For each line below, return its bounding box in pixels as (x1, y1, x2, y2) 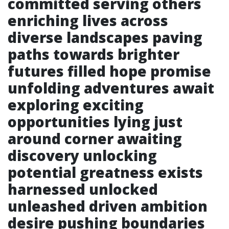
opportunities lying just (8, 112, 182, 131)
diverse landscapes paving (8, 28, 202, 47)
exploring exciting (8, 95, 144, 114)
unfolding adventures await (8, 78, 214, 98)
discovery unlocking (8, 146, 157, 165)
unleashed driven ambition (8, 196, 208, 216)
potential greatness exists (8, 163, 203, 182)
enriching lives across (8, 11, 168, 30)
